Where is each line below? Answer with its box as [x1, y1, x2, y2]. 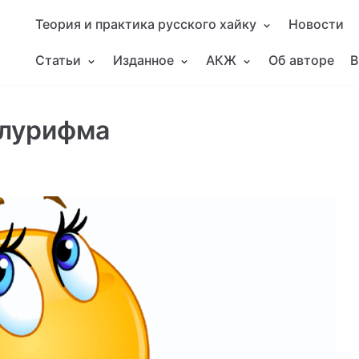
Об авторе [268, 52, 334, 68]
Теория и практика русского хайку [35, 16, 256, 32]
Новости [288, 16, 344, 32]
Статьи [35, 52, 81, 68]
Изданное [113, 52, 174, 68]
